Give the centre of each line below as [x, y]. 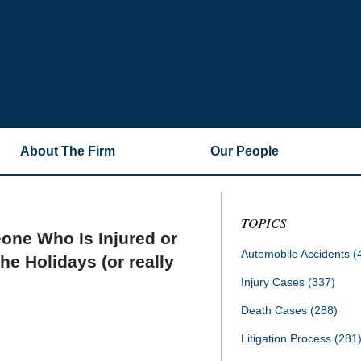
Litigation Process [288, 338]
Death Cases [276, 310]
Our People [245, 151]
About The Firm [68, 151]
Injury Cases [274, 282]
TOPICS [264, 223]
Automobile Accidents [297, 254]
